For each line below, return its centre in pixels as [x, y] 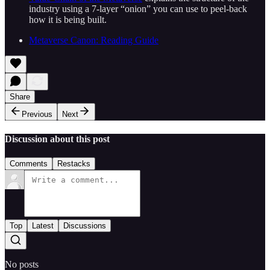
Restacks [74, 163]
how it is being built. [68, 20]
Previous [37, 115]
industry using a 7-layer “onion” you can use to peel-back [138, 9]
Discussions [85, 225]
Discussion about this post [57, 139]
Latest [43, 225]
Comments [29, 163]
